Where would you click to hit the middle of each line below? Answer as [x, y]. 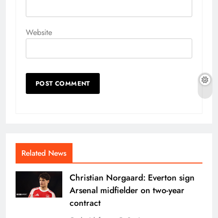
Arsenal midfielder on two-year [127, 190]
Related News [44, 153]
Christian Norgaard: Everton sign [132, 177]
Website [39, 32]
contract [85, 203]
